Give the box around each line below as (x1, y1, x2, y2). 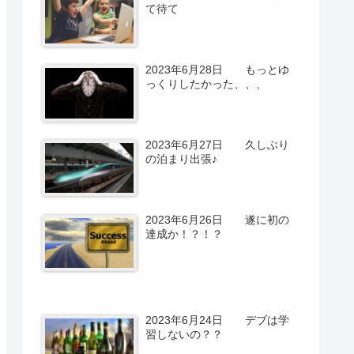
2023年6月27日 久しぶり (145, 137, 290, 151)
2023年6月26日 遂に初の (145, 213, 290, 226)
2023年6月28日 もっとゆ (145, 63, 290, 77)
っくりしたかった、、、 (145, 77, 268, 91)
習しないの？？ (145, 328, 224, 341)
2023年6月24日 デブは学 (145, 314, 290, 327)
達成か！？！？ (145, 227, 224, 240)
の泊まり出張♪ (145, 152, 218, 165)
